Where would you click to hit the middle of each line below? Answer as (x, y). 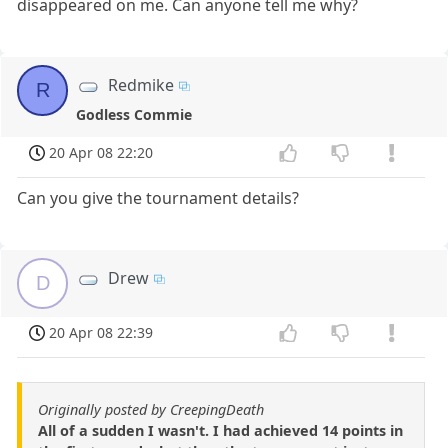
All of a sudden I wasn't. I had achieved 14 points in (220, 430)
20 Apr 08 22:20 (101, 153)
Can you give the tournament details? (158, 197)
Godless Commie (133, 115)
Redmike (141, 85)
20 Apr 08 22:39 (101, 332)
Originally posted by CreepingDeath (151, 409)
